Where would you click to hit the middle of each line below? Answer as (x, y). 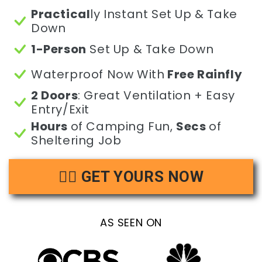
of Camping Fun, (123, 127)
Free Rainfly (204, 75)
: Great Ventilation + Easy (156, 96)
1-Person (59, 49)
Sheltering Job (76, 141)
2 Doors (55, 96)
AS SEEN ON (131, 223)
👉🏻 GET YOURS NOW (131, 177)
